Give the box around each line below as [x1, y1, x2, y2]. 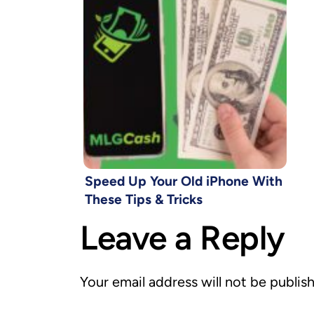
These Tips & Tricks [85, 191, 203, 207]
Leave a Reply [80, 217, 285, 258]
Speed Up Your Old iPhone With [85, 173, 282, 189]
